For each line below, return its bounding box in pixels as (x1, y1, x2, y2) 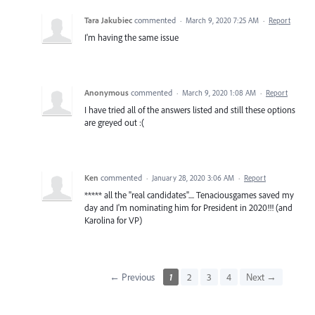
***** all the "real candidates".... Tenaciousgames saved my (84, 189, 294, 201)
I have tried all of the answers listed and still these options (84, 104, 295, 116)
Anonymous (84, 87, 129, 98)
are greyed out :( (84, 117, 144, 129)
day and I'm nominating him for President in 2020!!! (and (84, 202, 292, 214)
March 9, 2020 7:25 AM (186, 15, 259, 26)
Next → (245, 271, 276, 284)
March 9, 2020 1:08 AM (182, 88, 256, 98)
